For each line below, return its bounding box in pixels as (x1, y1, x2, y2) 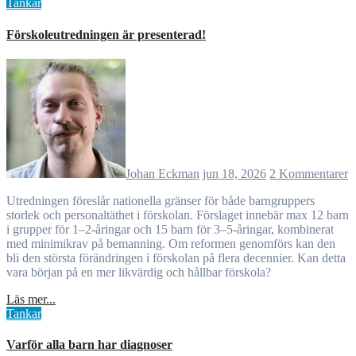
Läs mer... (6, 292, 56, 306)
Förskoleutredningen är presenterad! (6, 27, 206, 41)
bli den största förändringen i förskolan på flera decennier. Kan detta (6, 250, 346, 265)
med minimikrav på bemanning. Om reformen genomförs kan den (6, 236, 335, 250)
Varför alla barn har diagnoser (6, 338, 172, 352)
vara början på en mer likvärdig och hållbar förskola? (6, 265, 271, 279)
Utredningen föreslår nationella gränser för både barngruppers (6, 193, 16, 207)
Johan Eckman (126, 166, 199, 180)
